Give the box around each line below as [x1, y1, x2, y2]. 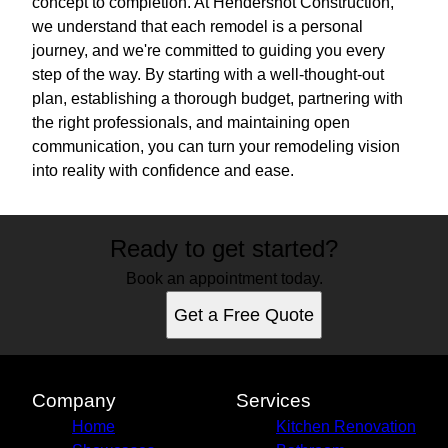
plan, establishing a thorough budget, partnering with [32, 90, 403, 108]
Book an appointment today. [125, 270, 323, 288]
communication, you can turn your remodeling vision [32, 138, 400, 156]
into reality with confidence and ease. [32, 162, 294, 180]
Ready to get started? [110, 235, 338, 263]
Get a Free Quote [174, 305, 314, 326]
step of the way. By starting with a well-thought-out [32, 66, 384, 84]
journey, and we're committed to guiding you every [32, 42, 385, 60]
